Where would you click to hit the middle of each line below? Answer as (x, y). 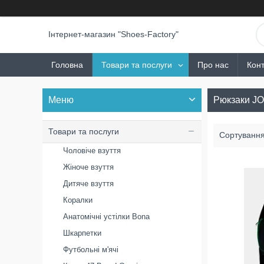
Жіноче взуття (88, 167)
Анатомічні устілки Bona (106, 217)
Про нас (213, 65)
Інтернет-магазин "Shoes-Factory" (113, 34)
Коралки (78, 200)
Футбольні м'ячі (91, 250)
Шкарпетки (82, 233)
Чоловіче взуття (92, 151)
